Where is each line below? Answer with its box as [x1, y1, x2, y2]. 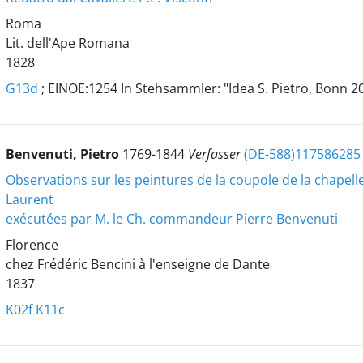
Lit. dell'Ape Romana [5, 34, 130, 52]
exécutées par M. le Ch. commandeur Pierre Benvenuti [5, 210, 338, 228]
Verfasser [187, 145, 244, 163]
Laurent [5, 190, 53, 208]
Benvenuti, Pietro [5, 145, 122, 163]
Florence [5, 236, 58, 254]
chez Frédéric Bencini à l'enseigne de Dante [5, 255, 270, 273]
